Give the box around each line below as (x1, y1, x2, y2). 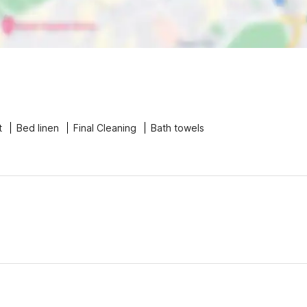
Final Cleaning (73, 122, 136, 134)
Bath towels (151, 122, 204, 134)
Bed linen (16, 122, 59, 134)
